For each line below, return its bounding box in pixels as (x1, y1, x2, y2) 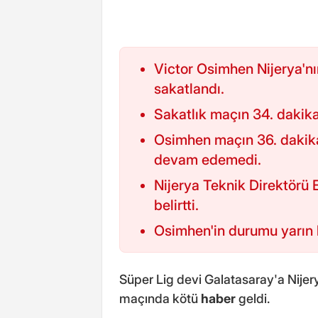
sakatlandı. (154, 79, 224, 97)
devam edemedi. (154, 150, 261, 168)
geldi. (236, 290, 270, 306)
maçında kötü (119, 290, 201, 306)
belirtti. (154, 196, 199, 214)
